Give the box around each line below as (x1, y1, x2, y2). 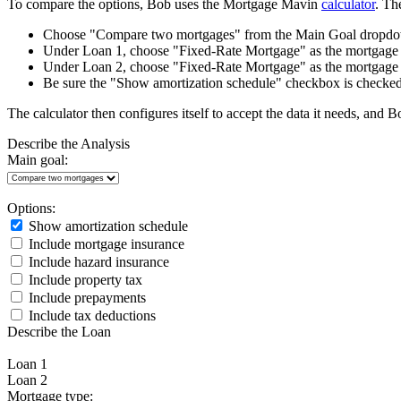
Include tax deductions (25, 308, 156, 324)
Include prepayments (25, 290, 146, 306)
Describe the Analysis (7, 136, 130, 152)
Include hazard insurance (25, 254, 169, 270)
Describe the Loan (7, 324, 111, 340)
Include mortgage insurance (25, 236, 184, 252)
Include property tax (25, 272, 142, 288)
